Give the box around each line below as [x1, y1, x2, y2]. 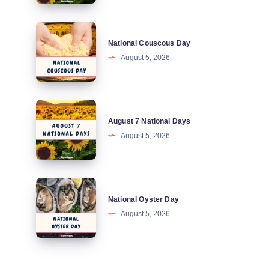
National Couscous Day [108, 39, 191, 48]
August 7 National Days [108, 117, 191, 126]
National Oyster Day [108, 195, 179, 204]
